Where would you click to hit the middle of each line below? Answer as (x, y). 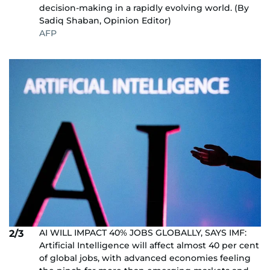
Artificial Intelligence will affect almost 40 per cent (149, 245)
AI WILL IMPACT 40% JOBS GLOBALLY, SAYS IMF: (143, 232)
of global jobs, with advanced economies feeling (145, 258)
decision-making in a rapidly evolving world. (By (144, 8)
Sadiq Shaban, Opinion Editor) (105, 20)
